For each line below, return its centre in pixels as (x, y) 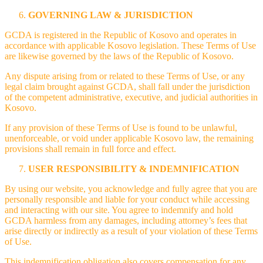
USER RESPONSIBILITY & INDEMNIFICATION (134, 168)
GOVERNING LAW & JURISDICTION (111, 15)
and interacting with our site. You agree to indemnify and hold (119, 210)
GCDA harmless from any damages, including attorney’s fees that (126, 220)
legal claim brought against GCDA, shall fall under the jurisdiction (127, 86)
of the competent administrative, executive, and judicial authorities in (131, 97)
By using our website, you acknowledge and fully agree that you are (131, 188)
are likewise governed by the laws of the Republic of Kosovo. (119, 56)
